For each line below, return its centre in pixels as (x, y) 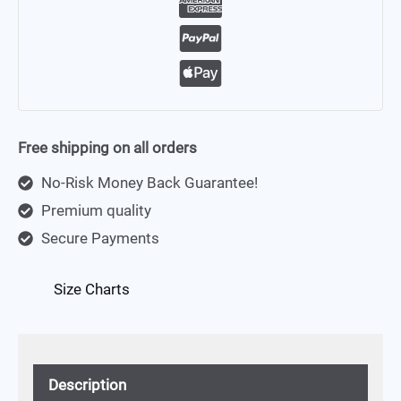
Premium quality (96, 211)
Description (87, 385)
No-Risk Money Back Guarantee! (149, 183)
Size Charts (92, 289)
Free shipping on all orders (107, 147)
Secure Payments (100, 239)
